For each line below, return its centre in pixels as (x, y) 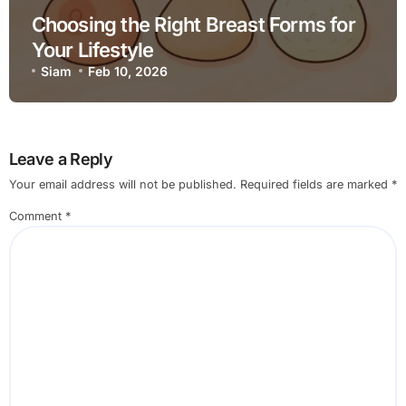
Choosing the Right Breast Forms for (193, 24)
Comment (37, 217)
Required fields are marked (315, 185)
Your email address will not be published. (122, 185)
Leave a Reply (61, 159)
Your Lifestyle (92, 49)
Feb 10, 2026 (128, 71)
